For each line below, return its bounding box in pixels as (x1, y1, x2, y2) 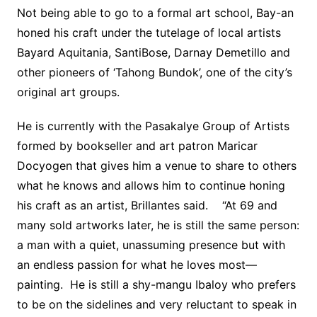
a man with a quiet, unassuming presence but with (16, 238, 285, 253)
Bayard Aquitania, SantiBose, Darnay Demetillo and (16, 45, 290, 60)
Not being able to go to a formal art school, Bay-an (16, 6, 294, 21)
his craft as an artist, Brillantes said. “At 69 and (16, 198, 277, 213)
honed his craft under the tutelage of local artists (16, 25, 281, 40)
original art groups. (16, 85, 127, 100)
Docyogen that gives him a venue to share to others (16, 158, 296, 173)
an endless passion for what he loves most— (16, 258, 257, 272)
